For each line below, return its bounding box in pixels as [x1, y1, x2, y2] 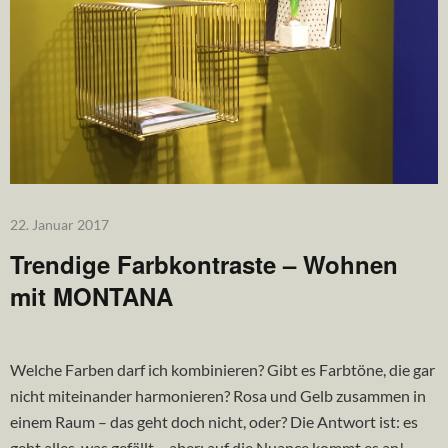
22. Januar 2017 [10, 215, 109, 233]
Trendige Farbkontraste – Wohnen [10, 246, 398, 281]
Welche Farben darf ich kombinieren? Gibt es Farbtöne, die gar [10, 359, 435, 379]
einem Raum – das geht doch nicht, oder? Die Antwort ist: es [10, 411, 418, 431]
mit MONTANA [10, 278, 173, 313]
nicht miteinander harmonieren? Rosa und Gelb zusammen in [10, 385, 426, 405]
